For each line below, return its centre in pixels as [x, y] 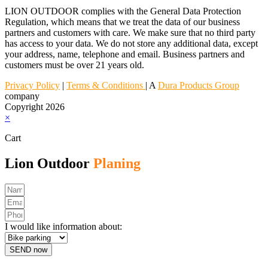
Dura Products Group [199, 86]
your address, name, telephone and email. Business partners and [125, 54]
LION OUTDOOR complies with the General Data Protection [123, 11]
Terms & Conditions [106, 86]
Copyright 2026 [35, 107]
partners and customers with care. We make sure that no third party [130, 33]
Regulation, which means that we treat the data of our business [122, 22]
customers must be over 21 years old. [74, 65]
